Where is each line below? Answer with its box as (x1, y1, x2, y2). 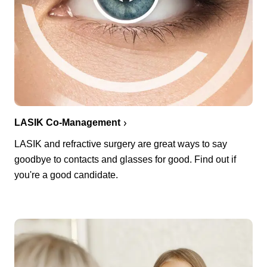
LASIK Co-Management (14, 117, 120, 128)
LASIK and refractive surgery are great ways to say (14, 138, 227, 149)
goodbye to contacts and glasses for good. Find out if (14, 154, 236, 164)
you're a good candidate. (14, 169, 118, 180)
